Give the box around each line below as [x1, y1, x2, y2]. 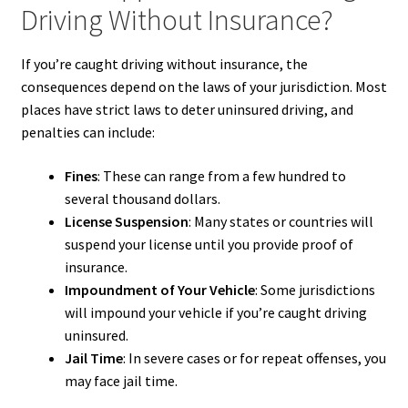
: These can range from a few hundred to [97, 166, 346, 185]
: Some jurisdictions [254, 280, 375, 299]
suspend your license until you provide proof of [64, 234, 353, 253]
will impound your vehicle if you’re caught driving [64, 302, 367, 321]
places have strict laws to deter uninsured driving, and [20, 100, 353, 119]
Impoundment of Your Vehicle [64, 280, 255, 299]
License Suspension [64, 211, 189, 230]
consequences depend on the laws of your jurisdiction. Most [20, 77, 387, 97]
